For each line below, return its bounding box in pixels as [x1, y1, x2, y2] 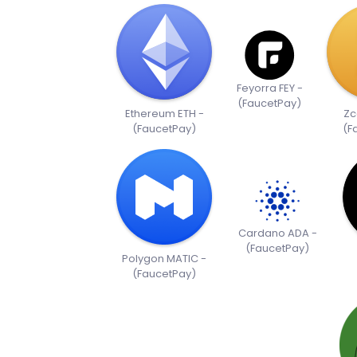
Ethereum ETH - [124, 106, 204, 122]
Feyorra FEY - [236, 80, 303, 96]
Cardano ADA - [237, 226, 317, 241]
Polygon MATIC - [122, 251, 206, 267]
